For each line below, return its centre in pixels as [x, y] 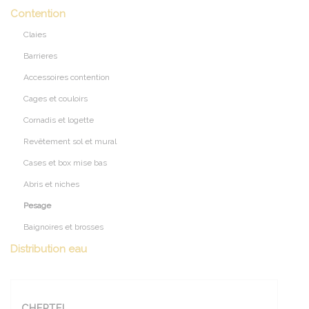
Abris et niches [52, 184]
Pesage [38, 206]
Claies [35, 34]
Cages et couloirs [56, 99]
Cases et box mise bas [66, 163]
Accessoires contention [67, 77]
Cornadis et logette [59, 120]
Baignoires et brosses [64, 227]
